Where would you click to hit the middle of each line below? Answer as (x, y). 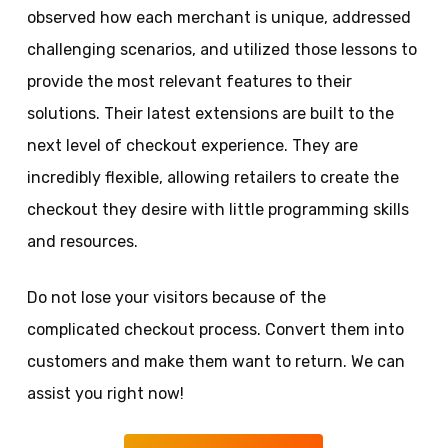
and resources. (82, 241)
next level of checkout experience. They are (192, 145)
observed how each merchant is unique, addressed (218, 17)
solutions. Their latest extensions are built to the (210, 113)
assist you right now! (105, 393)
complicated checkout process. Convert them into (215, 329)
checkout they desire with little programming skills (217, 209)
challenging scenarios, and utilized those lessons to (221, 49)
